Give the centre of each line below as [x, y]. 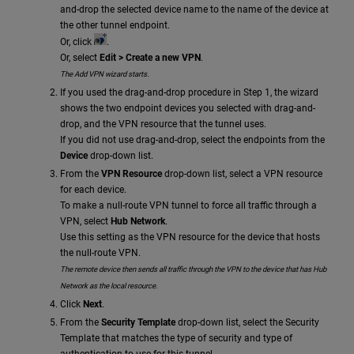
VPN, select [85, 221]
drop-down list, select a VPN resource [242, 174]
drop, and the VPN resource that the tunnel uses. [163, 124]
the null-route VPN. [100, 253]
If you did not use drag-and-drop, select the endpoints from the [192, 139]
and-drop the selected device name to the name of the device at [194, 9]
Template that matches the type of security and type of [176, 339]
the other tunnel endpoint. [115, 25]
